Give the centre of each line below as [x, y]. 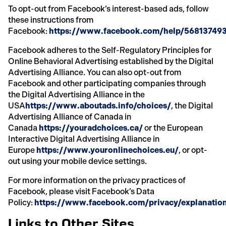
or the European [173, 128]
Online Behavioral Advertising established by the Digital [111, 61]
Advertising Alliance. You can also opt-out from [95, 72]
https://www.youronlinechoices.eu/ [107, 150]
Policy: [20, 202]
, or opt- [193, 150]
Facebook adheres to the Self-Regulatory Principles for [110, 50]
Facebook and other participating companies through [107, 83]
